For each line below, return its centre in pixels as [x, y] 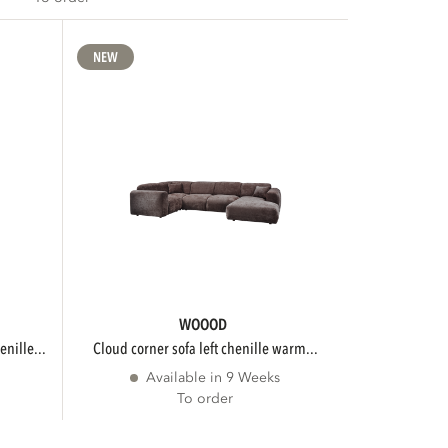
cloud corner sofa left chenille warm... [209, 349]
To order [205, 398]
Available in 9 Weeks [213, 377]
